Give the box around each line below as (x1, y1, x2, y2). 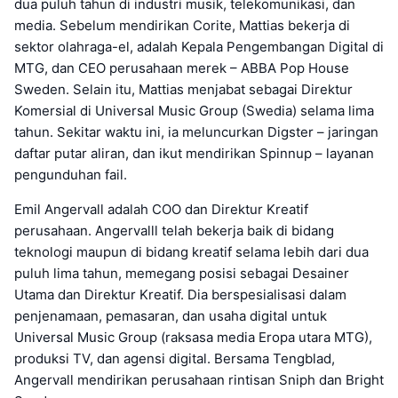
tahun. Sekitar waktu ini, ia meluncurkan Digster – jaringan (14, 123, 378, 141)
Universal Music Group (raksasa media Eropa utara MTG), (14, 329, 372, 346)
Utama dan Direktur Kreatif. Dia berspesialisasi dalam (14, 286, 346, 304)
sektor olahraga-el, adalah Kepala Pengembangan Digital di (14, 38, 384, 56)
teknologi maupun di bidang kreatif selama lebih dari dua (14, 243, 369, 261)
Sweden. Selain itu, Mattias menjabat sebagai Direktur (14, 81, 353, 99)
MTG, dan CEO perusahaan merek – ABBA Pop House (14, 60, 349, 77)
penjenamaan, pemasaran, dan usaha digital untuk (14, 307, 327, 325)
